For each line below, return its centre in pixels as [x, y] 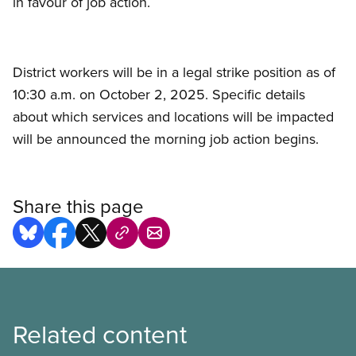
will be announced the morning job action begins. [166, 139]
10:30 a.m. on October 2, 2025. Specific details [159, 95]
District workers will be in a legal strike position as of [174, 72]
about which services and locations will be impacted [173, 117]
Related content [100, 334]
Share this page [78, 206]
